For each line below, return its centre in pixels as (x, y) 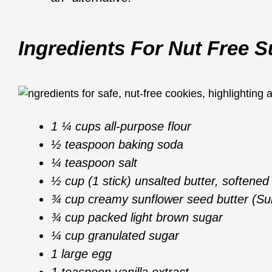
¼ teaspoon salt (94, 162)
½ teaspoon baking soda (117, 144)
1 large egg (81, 253)
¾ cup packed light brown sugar (137, 217)
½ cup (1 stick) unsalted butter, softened (160, 181)
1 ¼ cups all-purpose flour (121, 126)
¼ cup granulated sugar (115, 235)
